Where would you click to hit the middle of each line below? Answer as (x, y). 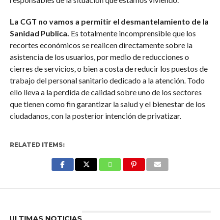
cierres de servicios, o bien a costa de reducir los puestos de (109, 69)
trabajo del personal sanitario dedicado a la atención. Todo (107, 80)
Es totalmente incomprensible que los (132, 33)
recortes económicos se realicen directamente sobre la (101, 45)
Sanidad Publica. (39, 33)
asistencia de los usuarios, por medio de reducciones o (99, 57)
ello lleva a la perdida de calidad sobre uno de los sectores (106, 92)
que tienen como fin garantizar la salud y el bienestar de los (107, 104)
